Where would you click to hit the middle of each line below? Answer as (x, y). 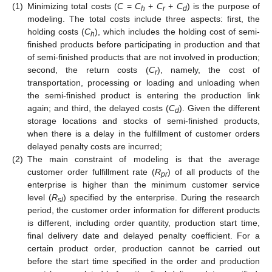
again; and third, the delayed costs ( (98, 108)
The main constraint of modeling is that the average (144, 159)
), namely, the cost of (208, 70)
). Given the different (219, 108)
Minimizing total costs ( (73, 6)
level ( (39, 198)
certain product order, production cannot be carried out (144, 249)
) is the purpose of (223, 6)
